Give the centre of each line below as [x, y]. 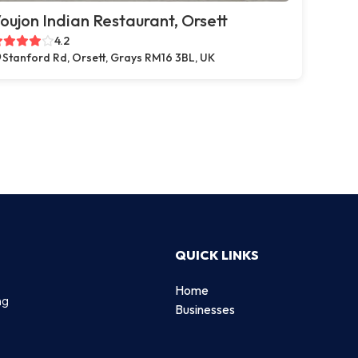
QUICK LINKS [217, 255]
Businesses [205, 309]
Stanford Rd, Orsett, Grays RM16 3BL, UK [109, 58]
